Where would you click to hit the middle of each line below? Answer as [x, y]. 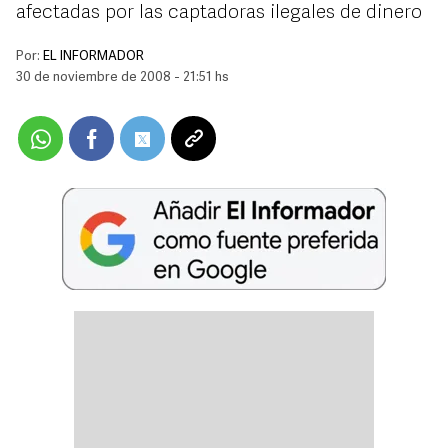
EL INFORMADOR [93, 56]
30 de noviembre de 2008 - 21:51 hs [122, 77]
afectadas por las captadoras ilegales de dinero [219, 13]
